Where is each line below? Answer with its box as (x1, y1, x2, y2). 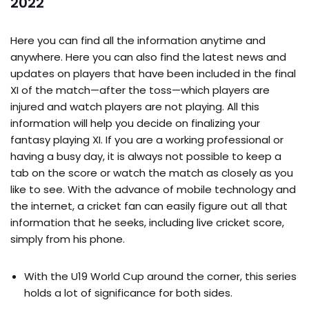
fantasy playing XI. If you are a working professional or (10, 132, 283, 147)
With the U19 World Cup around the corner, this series (24, 268, 297, 283)
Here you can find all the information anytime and (10, 32, 266, 48)
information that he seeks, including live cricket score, (10, 215, 284, 230)
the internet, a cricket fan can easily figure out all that (10, 198, 288, 213)
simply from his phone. (10, 231, 125, 246)
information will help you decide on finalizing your (10, 115, 260, 130)
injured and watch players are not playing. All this (10, 99, 259, 114)
